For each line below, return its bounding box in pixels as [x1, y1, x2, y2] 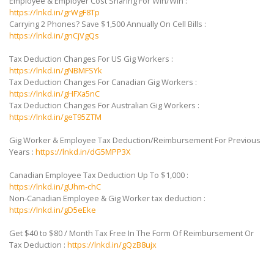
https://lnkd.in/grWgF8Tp [9, 6, 100, 18]
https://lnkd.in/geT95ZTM [9, 111, 102, 122]
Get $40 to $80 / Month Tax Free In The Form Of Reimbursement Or [9, 227, 254, 239]
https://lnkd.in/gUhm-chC [9, 180, 101, 192]
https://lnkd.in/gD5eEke [9, 204, 96, 215]
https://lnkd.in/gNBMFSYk [9, 64, 102, 76]
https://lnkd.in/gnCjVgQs [9, 29, 99, 41]
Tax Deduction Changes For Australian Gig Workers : [9, 99, 199, 111]
